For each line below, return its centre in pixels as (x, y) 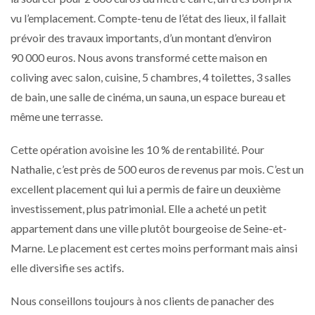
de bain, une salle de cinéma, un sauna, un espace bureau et (148, 96)
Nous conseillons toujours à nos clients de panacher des (142, 300)
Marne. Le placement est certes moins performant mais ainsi (154, 247)
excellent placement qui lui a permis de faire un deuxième (146, 188)
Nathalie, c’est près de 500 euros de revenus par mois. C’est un (157, 169)
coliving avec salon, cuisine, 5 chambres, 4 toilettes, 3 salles (151, 77)
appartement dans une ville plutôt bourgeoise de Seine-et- (149, 228)
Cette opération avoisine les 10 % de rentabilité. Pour (137, 149)
